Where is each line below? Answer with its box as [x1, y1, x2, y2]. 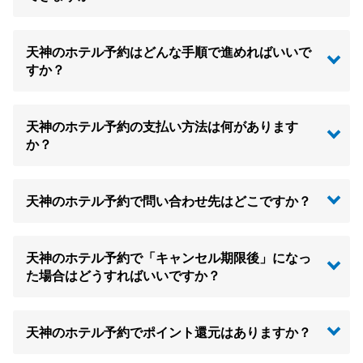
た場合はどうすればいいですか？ [26, 266, 220, 285]
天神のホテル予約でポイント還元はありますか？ [26, 322, 311, 342]
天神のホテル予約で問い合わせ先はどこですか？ [26, 191, 311, 211]
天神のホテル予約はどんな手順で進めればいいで [26, 42, 311, 62]
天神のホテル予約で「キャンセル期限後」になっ [26, 248, 311, 267]
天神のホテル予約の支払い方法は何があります [26, 117, 298, 136]
